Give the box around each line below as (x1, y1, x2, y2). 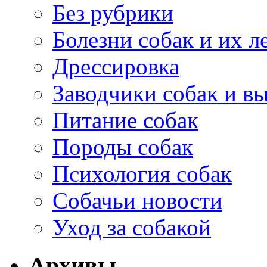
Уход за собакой (52, 214, 211, 240)
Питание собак (52, 107, 198, 133)
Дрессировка (52, 53, 179, 79)
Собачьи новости (52, 187, 222, 213)
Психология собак (52, 160, 232, 187)
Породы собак (52, 133, 193, 160)
